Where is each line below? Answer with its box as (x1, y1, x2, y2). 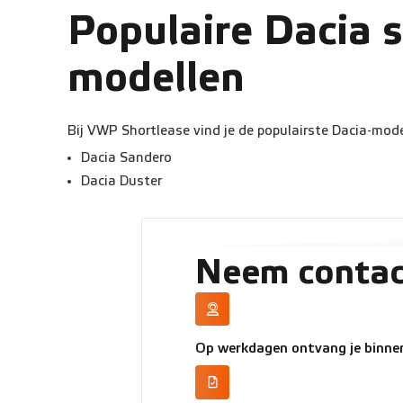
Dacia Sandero (80, 149, 172, 166)
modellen (67, 55, 245, 103)
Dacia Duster (80, 173, 162, 189)
